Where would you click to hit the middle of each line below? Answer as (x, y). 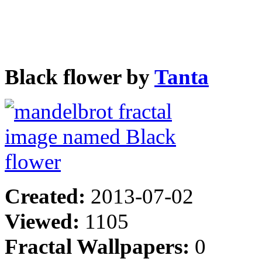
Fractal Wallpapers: (100, 246)
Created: (48, 196)
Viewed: (45, 221)
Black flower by (80, 77)
